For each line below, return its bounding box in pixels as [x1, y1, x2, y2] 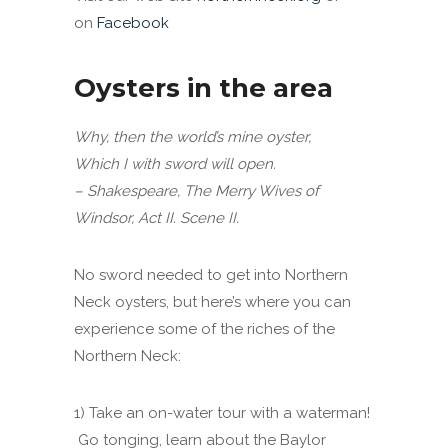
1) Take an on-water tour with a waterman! [74, 404, 370, 422]
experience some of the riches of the [74, 320, 335, 338]
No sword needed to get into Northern [74, 266, 348, 284]
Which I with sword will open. [74, 155, 276, 173]
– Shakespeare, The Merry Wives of [74, 182, 319, 200]
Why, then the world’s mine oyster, [74, 128, 311, 146]
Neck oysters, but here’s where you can [74, 293, 351, 311]
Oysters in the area [74, 72, 333, 104]
